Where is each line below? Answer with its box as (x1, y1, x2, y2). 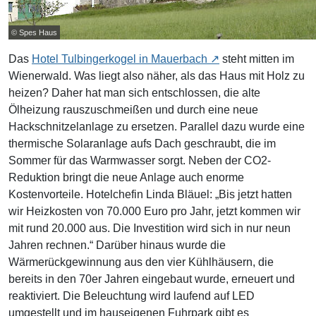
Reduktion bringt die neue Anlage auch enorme (8, 171, 244, 183)
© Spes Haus (11, 28, 57, 37)
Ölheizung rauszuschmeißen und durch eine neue (8, 103, 258, 116)
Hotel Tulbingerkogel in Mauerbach (32, 52, 207, 65)
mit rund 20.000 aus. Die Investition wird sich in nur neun (8, 221, 291, 234)
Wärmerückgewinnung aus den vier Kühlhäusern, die (8, 255, 274, 268)
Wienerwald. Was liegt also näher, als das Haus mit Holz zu (8, 69, 305, 82)
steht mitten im (219, 52, 294, 65)
